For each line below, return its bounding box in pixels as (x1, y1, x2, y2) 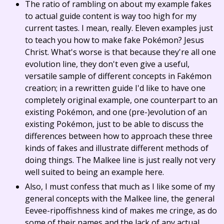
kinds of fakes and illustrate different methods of (25, 142, 208, 153)
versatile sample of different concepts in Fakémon (25, 70, 211, 81)
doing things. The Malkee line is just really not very (25, 154, 215, 165)
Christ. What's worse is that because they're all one (25, 46, 216, 57)
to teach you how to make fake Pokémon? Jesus (25, 34, 204, 45)
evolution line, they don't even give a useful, (25, 58, 189, 69)
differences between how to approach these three (25, 130, 212, 141)
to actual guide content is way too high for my (25, 10, 196, 21)
